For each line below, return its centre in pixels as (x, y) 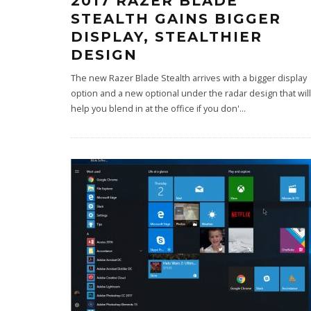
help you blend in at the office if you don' (155, 109)
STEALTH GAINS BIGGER (176, 19)
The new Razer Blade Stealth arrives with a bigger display (189, 78)
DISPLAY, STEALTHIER (167, 37)
